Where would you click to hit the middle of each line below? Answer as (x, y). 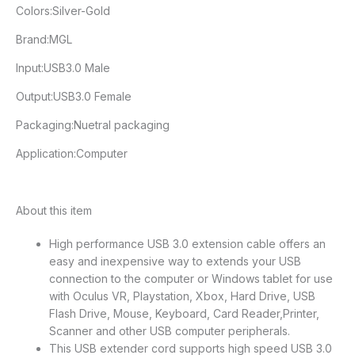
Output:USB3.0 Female (74, 97)
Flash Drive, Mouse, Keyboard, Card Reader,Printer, (184, 314)
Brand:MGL (44, 40)
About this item (54, 211)
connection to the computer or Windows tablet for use (191, 279)
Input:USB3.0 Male (63, 68)
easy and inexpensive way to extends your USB (175, 261)
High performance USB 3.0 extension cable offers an (187, 244)
